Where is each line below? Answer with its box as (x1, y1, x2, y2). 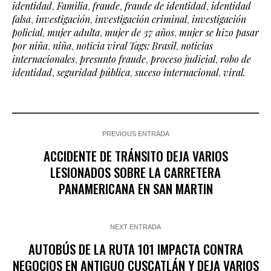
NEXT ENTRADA (110, 223, 161, 230)
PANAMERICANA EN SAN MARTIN (58, 178, 213, 198)
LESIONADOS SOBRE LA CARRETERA (50, 162, 221, 181)
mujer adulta (47, 25, 100, 39)
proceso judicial (151, 52, 215, 65)
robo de (220, 52, 251, 65)
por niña (12, 39, 48, 52)
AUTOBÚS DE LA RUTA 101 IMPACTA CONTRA (28, 239, 243, 258)
